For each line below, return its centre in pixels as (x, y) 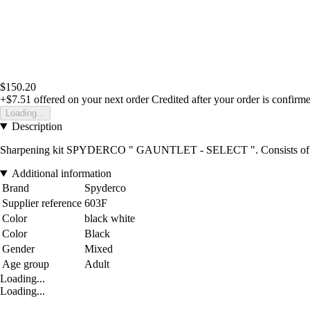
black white (110, 219)
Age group (26, 264)
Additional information (61, 174)
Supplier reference (42, 203)
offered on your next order (90, 100)
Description (37, 127)
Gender (18, 249)
